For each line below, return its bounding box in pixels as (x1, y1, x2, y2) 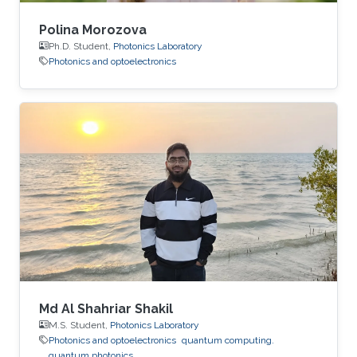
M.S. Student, (49, 319, 110, 331)
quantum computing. (182, 334, 274, 346)
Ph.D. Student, (49, 40, 113, 52)
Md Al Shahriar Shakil (39, 300, 173, 316)
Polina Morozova (39, 22, 147, 37)
